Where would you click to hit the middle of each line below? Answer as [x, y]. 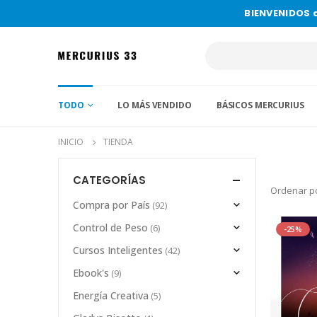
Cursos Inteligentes [118, 250]
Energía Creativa [111, 296]
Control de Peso [110, 228]
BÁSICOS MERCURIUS [260, 105]
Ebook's [91, 273]
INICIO [71, 142]
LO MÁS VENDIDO [155, 105]
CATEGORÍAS [109, 180]
